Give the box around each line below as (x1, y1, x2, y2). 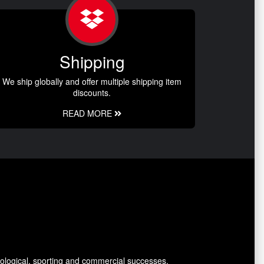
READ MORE (62, 107, 114, 119)
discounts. (73, 86, 111, 98)
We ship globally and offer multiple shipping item (2, 75, 181, 87)
